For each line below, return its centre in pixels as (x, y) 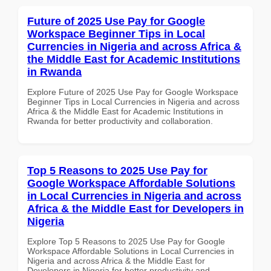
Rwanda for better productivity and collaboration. (120, 121)
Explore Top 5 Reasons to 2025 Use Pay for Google (126, 241)
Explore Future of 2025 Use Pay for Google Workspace (133, 92)
